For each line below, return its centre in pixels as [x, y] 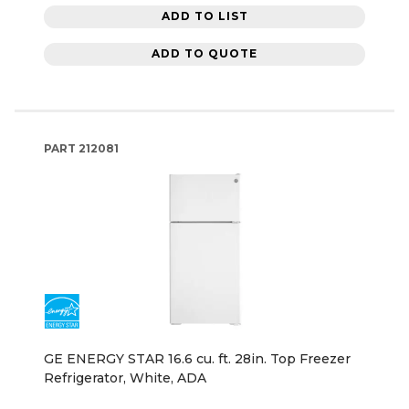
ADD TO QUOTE [204, 54]
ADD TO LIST [204, 16]
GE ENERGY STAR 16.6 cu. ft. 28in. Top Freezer [197, 358]
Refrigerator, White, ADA [125, 378]
